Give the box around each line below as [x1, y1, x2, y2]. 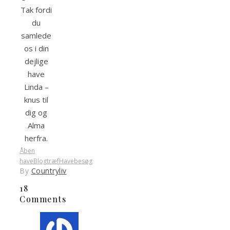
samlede [21, 30, 51, 41]
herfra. [25, 133, 48, 144]
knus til [24, 94, 48, 105]
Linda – [24, 82, 49, 92]
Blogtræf [33, 157, 59, 166]
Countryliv [31, 166, 67, 176]
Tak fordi [21, 5, 52, 15]
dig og [25, 107, 47, 118]
